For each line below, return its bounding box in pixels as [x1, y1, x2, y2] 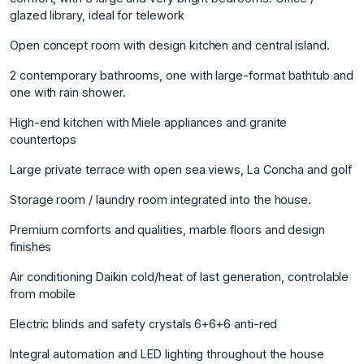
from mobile [10, 286, 76, 301]
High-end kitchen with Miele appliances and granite [10, 115, 288, 129]
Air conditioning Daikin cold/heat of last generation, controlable [10, 269, 349, 284]
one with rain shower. [10, 84, 126, 99]
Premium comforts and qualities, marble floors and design [10, 222, 325, 236]
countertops [10, 132, 77, 146]
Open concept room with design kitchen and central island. [10, 37, 330, 52]
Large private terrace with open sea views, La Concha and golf [10, 162, 352, 176]
